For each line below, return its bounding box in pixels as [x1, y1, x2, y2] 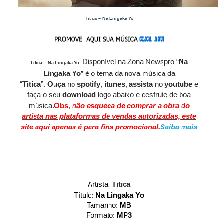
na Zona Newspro [118, 57, 176, 66]
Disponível [82, 57, 118, 66]
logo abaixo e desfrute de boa [96, 91, 191, 99]
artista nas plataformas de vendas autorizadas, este [22, 112, 196, 121]
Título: [74, 191, 95, 200]
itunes [104, 80, 125, 89]
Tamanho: [87, 201, 120, 210]
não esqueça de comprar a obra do [72, 101, 190, 110]
